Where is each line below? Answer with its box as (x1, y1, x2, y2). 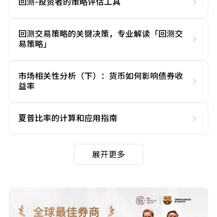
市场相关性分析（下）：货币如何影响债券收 (18, 71, 184, 81)
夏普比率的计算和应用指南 (18, 113, 118, 124)
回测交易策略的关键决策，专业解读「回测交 (18, 29, 184, 39)
